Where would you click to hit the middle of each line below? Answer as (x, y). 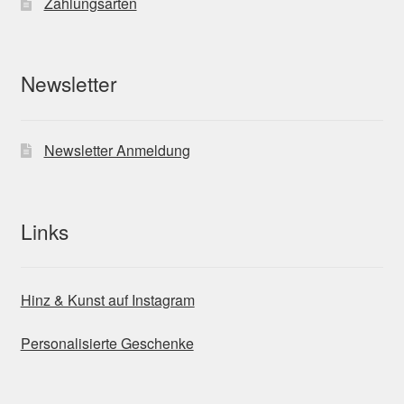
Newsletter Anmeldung (117, 151)
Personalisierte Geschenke (107, 343)
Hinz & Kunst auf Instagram (107, 299)
